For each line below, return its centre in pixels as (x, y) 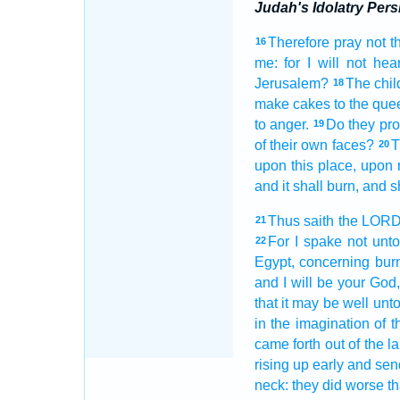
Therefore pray (314, 42)
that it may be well (312, 303)
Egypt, (274, 262)
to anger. (281, 125)
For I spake (304, 242)
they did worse (337, 385)
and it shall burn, (306, 186)
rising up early (299, 365)
